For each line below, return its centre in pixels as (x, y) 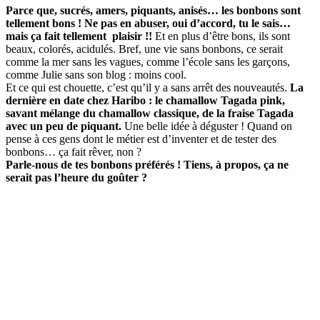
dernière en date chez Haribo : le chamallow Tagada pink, (145, 100)
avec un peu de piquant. (64, 126)
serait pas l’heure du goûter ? (76, 177)
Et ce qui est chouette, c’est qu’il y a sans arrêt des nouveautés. (148, 87)
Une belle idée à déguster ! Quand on (207, 126)
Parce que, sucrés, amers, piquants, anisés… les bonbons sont (153, 10)
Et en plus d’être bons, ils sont (222, 36)
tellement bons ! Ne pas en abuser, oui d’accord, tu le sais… (148, 23)
